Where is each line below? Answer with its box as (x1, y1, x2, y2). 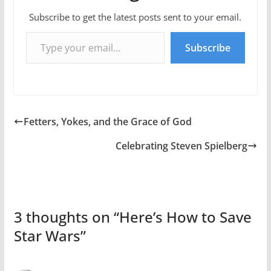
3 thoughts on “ (13, 207, 119, 227)
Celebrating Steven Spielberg (116, 139, 248, 153)
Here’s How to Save (119, 207, 252, 227)
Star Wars (13, 226, 80, 246)
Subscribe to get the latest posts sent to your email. (29, 11, 242, 24)
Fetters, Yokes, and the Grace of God (23, 115, 192, 129)
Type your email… (25, 25, 32, 38)
